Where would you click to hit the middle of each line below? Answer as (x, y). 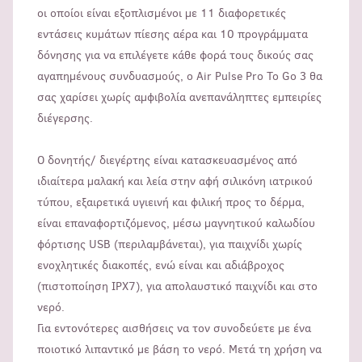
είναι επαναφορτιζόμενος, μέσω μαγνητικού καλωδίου (176, 224)
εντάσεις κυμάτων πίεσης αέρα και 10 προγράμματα (173, 35)
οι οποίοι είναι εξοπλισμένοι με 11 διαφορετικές (162, 14)
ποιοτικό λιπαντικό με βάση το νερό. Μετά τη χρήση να (179, 350)
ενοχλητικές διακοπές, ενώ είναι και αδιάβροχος (161, 266)
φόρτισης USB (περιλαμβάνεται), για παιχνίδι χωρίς (170, 245)
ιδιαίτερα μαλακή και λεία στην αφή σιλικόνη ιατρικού (175, 182)
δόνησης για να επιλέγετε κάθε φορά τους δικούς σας (175, 56)
